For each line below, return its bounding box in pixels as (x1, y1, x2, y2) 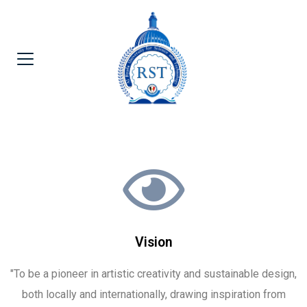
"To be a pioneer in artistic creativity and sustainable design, (10, 267, 297, 280)
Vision (134, 234, 173, 250)
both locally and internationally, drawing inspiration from (21, 287, 286, 301)
